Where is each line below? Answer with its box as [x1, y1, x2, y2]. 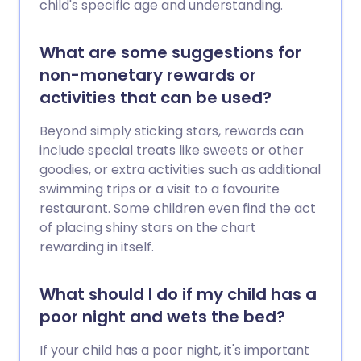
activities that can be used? [39, 85, 272, 109]
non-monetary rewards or [39, 63, 256, 86]
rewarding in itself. [39, 237, 154, 256]
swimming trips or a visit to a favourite [39, 179, 280, 198]
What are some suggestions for [39, 40, 301, 64]
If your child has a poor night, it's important [39, 340, 309, 359]
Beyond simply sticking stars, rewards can [39, 121, 304, 140]
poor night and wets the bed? [39, 305, 285, 328]
